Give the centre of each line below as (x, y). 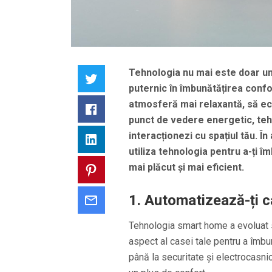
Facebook (119, 108)
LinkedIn (116, 138)
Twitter (113, 78)
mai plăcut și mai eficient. (186, 167)
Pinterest (118, 169)
